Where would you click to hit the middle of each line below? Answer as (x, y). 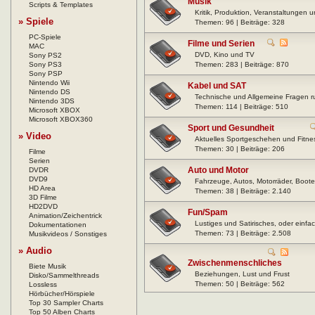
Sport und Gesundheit (231, 128)
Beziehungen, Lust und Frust (242, 274)
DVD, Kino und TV (225, 55)
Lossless (43, 285)
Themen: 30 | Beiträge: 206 (240, 149)
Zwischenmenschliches (235, 263)
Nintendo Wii (49, 83)
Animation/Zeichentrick (65, 216)
